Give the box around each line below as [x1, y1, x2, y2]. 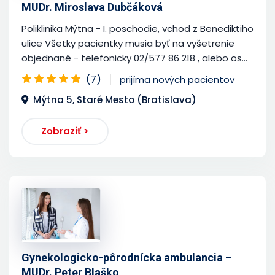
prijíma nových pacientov [120, 72, 234, 86]
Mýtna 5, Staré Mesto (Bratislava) [33, 93, 196, 106]
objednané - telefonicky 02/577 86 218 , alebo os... [21, 51, 247, 64]
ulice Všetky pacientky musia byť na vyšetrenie [21, 36, 234, 50]
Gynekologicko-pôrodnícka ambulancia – [21, 250, 232, 264]
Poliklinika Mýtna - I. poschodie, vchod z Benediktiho [21, 21, 254, 35]
